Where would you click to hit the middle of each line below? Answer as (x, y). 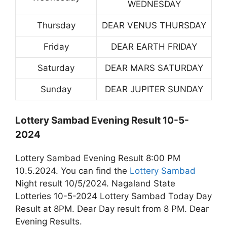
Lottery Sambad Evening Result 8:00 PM (98, 158)
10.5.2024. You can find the (72, 171)
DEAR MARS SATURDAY (154, 68)
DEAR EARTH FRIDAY (154, 47)
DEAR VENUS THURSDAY (154, 26)
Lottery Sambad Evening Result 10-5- (102, 120)
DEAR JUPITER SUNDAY (154, 89)
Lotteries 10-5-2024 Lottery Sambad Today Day (113, 196)
